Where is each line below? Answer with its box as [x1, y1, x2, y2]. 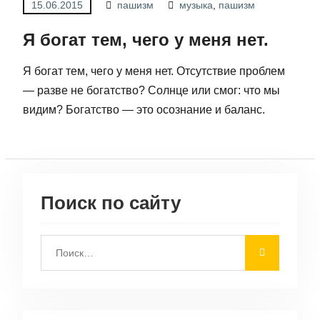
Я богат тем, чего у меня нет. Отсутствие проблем [22, 65, 285, 77]
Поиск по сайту [40, 192, 181, 214]
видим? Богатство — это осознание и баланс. [22, 104, 265, 116]
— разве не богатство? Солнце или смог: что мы [22, 84, 280, 96]
